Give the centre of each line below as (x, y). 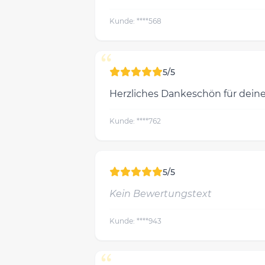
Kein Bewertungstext (161, 194)
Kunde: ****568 (135, 21)
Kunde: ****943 (135, 221)
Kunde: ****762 (135, 121)
